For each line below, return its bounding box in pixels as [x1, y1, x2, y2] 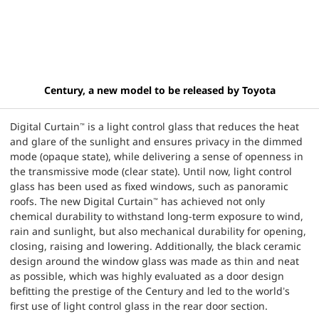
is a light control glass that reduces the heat [85, 120, 300, 134]
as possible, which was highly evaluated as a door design [10, 269, 285, 283]
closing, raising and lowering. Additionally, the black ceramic [10, 239, 302, 253]
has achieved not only [158, 194, 266, 209]
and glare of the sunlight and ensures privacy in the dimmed [10, 135, 303, 149]
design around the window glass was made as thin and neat [10, 254, 300, 268]
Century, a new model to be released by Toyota [43, 83, 276, 98]
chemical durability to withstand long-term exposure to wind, [10, 209, 304, 224]
